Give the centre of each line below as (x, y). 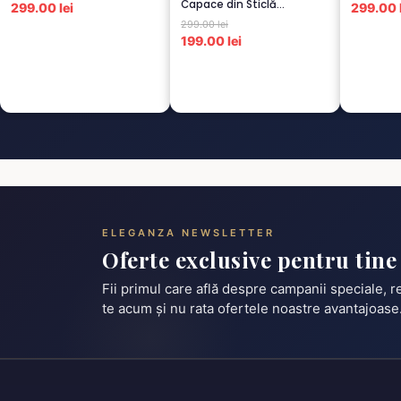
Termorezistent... (228, 17)
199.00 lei (211, 40)
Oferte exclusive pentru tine (249, 259)
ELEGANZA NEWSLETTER (188, 232)
